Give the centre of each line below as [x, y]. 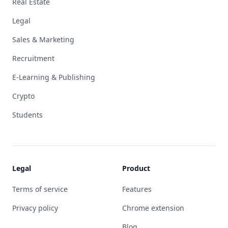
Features [137, 189]
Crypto [23, 96]
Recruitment [33, 58]
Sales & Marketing [43, 39]
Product [136, 168]
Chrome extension [153, 208]
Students [27, 115]
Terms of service [40, 189]
